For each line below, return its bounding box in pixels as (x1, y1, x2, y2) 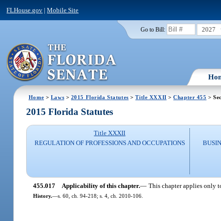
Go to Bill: (140, 26, 165, 33)
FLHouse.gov (6, 6, 43, 14)
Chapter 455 (173, 94, 207, 100)
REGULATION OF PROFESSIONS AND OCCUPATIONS (34, 139, 185, 147)
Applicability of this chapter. (61, 182, 140, 189)
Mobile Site (47, 6, 79, 14)
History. (33, 192, 52, 199)
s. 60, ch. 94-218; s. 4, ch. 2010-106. (57, 192, 143, 199)
